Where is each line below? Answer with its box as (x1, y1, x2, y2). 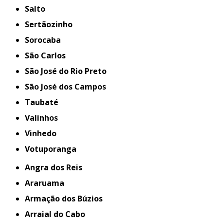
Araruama (30, 178, 65, 188)
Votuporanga (30, 144, 77, 154)
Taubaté (30, 97, 59, 108)
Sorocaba (29, 35, 61, 45)
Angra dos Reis (30, 162, 83, 173)
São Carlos (29, 50, 66, 61)
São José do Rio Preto (29, 66, 107, 76)
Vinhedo (30, 128, 57, 139)
